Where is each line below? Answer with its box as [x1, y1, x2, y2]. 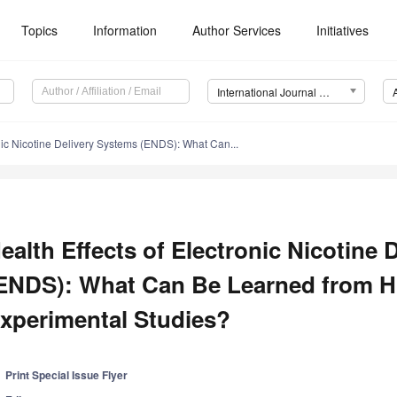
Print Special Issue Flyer [5, 367, 128, 384]
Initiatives [316, 21, 370, 39]
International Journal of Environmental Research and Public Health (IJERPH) [318, 84, 330, 100]
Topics [21, 21, 58, 39]
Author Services [192, 21, 282, 39]
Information [93, 21, 158, 39]
